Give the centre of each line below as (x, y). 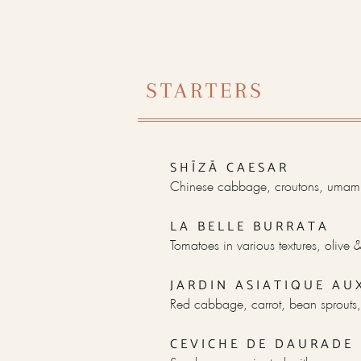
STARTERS (205, 91)
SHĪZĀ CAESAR (230, 168)
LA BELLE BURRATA (250, 227)
